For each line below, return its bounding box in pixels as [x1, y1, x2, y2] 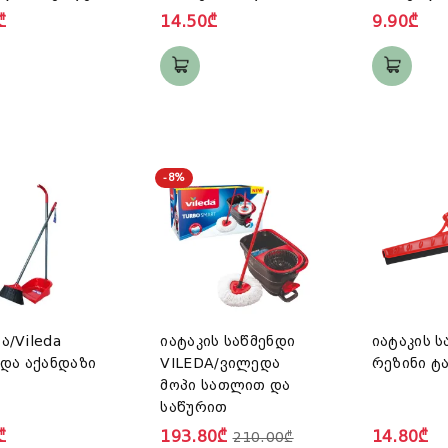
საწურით [160, 399, 228, 416]
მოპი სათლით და [160, 377, 291, 394]
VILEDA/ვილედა [160, 355, 281, 372]
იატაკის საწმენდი [160, 333, 296, 350]
